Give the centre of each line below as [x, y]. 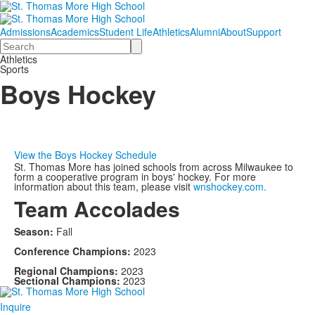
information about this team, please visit [104, 186]
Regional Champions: [67, 270]
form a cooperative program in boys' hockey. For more [135, 176]
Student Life [126, 31]
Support [264, 31]
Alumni [205, 31]
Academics [75, 31]
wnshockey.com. [230, 186]
